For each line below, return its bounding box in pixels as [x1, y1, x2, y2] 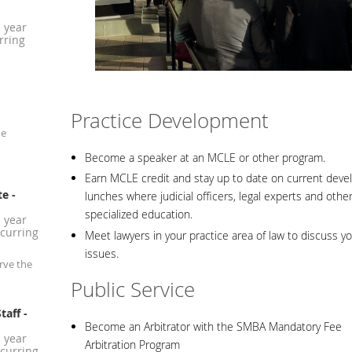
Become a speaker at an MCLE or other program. [85, 149, 325, 165]
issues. [85, 245, 122, 261]
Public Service [71, 276, 195, 304]
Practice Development [71, 107, 269, 135]
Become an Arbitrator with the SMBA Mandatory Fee [85, 318, 342, 334]
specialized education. [85, 207, 196, 222]
